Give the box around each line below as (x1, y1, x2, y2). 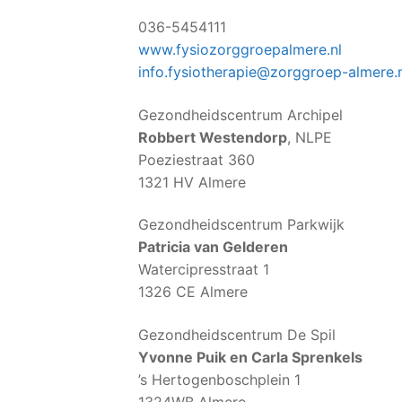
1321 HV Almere (138, 172, 246, 191)
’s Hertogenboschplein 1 (138, 370, 301, 389)
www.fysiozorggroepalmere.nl (138, 39, 342, 58)
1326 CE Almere (138, 283, 248, 301)
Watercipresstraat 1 (138, 260, 269, 279)
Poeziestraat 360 (138, 150, 255, 169)
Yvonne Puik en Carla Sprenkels (138, 347, 363, 366)
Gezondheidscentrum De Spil (138, 325, 336, 344)
